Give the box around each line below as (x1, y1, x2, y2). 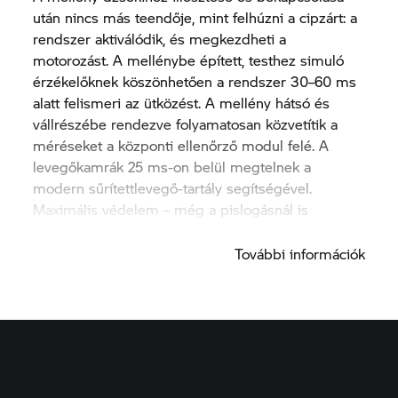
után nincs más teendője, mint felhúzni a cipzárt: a (33, 6, 358, 28)
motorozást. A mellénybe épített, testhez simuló (33, 49, 345, 70)
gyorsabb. (33, 219, 98, 241)
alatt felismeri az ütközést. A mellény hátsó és (33, 92, 330, 113)
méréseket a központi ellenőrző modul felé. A (33, 134, 330, 155)
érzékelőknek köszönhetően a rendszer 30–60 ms (33, 70, 357, 92)
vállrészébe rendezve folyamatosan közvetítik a (33, 113, 338, 134)
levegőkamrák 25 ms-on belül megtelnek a (33, 155, 312, 177)
